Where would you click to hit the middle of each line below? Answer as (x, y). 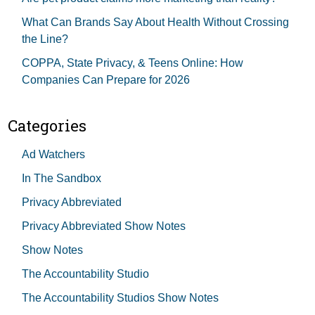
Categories (47, 126)
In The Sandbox (62, 179)
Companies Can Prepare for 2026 (106, 80)
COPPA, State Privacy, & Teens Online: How (133, 63)
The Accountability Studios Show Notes (120, 298)
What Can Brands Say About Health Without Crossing (155, 22)
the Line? (45, 39)
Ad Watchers (53, 155)
